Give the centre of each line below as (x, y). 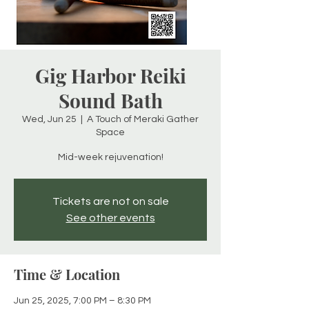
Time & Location (67, 274)
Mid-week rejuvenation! (110, 157)
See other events (110, 218)
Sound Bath (110, 100)
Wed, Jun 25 (49, 119)
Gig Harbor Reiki (110, 76)
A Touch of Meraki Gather (143, 119)
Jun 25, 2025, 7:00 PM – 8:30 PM (82, 301)
